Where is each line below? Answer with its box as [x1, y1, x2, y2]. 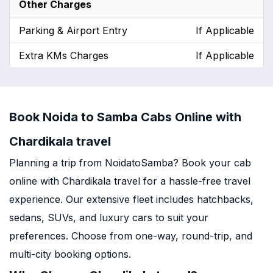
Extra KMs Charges [19, 49, 108, 62]
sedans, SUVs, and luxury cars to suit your [9, 211, 208, 224]
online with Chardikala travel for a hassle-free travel [9, 175, 250, 187]
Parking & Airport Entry [19, 24, 127, 37]
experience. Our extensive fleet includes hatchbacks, [9, 193, 253, 205]
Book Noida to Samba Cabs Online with [9, 110, 241, 124]
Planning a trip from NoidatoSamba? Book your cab [9, 157, 251, 169]
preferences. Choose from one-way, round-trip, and [9, 230, 252, 242]
